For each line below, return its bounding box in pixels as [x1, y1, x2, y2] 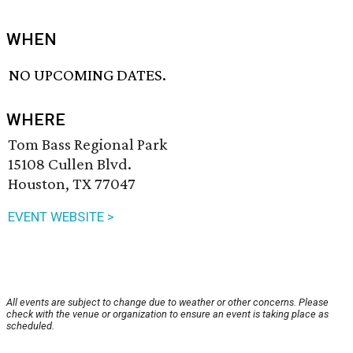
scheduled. [6, 320, 54, 333]
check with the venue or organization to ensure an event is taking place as [6, 308, 329, 321]
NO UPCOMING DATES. [9, 65, 167, 85]
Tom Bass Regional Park [8, 135, 167, 154]
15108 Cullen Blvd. [8, 154, 132, 174]
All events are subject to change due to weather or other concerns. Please [6, 296, 329, 309]
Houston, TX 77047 [8, 174, 136, 194]
